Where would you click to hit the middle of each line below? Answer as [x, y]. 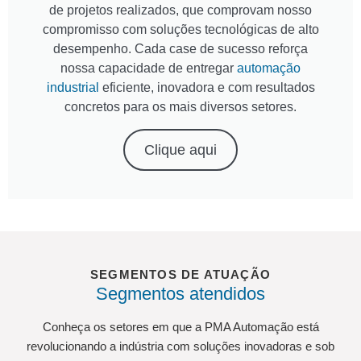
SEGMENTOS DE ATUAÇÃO [180, 275]
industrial [73, 88]
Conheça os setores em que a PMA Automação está [180, 327]
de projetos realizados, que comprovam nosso [180, 10]
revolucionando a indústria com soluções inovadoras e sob [180, 346]
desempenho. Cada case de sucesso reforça [180, 49]
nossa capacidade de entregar [149, 68]
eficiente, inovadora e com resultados [207, 88]
